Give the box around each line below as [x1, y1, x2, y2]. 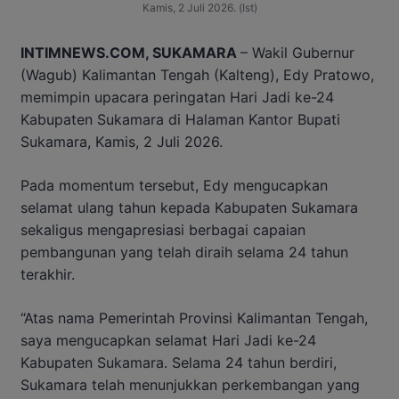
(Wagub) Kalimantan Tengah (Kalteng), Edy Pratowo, [20, 65, 374, 84]
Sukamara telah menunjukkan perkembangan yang [20, 375, 360, 394]
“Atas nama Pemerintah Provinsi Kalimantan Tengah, [20, 308, 368, 327]
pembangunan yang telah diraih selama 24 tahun [20, 242, 348, 261]
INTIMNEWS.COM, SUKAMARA [20, 43, 240, 61]
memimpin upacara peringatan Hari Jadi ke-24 [20, 87, 334, 106]
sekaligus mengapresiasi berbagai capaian [20, 220, 305, 239]
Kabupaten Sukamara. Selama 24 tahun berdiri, [20, 353, 337, 371]
